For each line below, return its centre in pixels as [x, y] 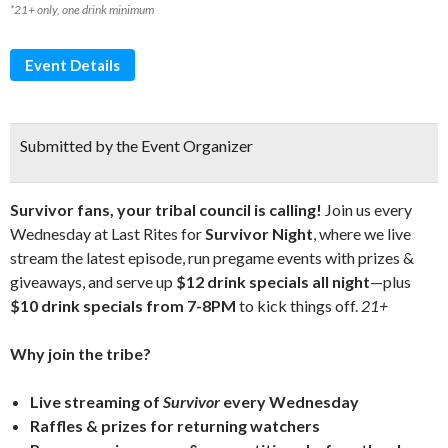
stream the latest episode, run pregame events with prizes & [212, 257]
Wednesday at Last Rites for [107, 233]
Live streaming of [96, 401]
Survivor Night [259, 233]
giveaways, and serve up [93, 281]
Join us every [367, 209]
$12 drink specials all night [273, 281]
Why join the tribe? [80, 353]
